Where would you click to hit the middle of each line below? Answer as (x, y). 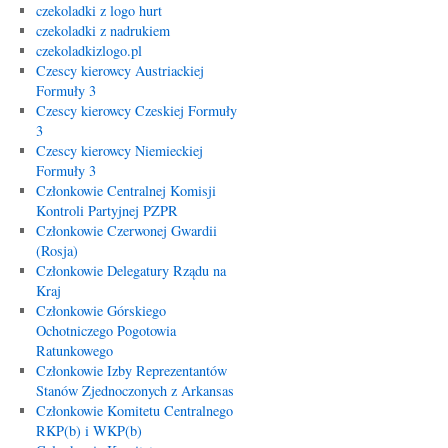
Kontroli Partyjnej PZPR (106, 210)
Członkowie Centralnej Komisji (125, 190)
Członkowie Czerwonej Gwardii (126, 230)
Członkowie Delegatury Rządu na (130, 270)
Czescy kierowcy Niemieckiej (119, 150)
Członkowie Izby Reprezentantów (131, 370)
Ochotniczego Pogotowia (105, 330)
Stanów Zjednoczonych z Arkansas (134, 390)
